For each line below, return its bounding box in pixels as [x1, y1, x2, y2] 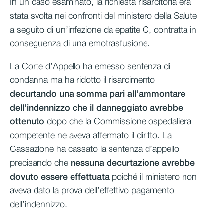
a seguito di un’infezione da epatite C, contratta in [10, 26, 196, 34]
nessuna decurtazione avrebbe [71, 159, 195, 167]
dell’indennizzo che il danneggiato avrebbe [10, 104, 183, 112]
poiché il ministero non [110, 173, 197, 181]
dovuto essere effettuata [10, 173, 110, 181]
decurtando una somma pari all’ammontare [10, 90, 185, 98]
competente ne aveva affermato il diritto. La [10, 131, 172, 140]
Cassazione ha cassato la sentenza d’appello [10, 145, 179, 153]
